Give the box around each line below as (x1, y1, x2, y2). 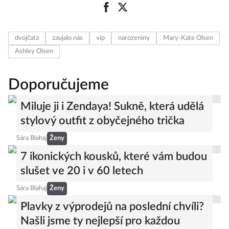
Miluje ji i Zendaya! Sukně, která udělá (20, 101, 204, 112)
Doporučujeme (8, 77, 109, 93)
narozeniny (118, 35, 150, 41)
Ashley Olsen (15, 48, 53, 55)
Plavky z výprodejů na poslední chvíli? (20, 201, 204, 212)
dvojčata (15, 35, 39, 41)
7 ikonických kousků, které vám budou (20, 151, 207, 162)
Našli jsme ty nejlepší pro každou (20, 215, 180, 226)
